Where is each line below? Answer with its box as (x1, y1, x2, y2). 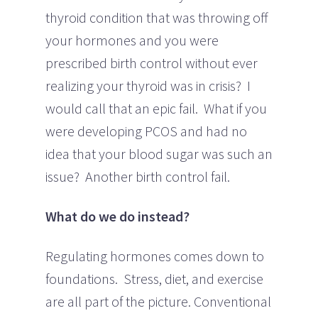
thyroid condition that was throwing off (45, 8, 268, 26)
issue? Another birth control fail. (45, 167, 230, 185)
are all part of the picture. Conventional (45, 292, 271, 310)
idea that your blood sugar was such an (45, 144, 273, 163)
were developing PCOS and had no (45, 121, 247, 140)
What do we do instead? (45, 207, 190, 225)
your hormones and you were (45, 31, 219, 49)
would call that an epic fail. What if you (45, 99, 267, 117)
